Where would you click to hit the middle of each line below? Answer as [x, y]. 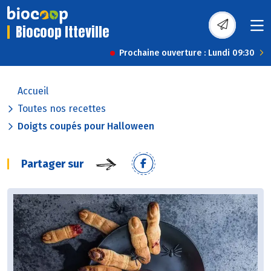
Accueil [33, 91]
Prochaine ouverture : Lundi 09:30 [187, 53]
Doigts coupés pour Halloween [86, 126]
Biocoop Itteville [63, 32]
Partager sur [52, 164]
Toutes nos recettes [62, 109]
